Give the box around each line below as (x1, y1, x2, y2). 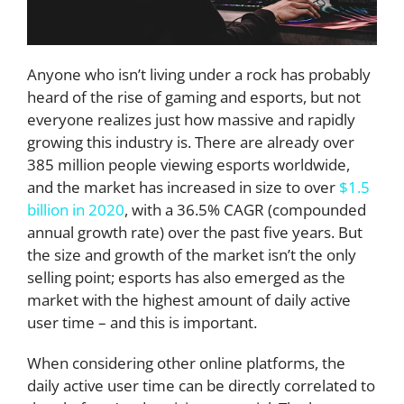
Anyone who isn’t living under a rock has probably (27, 63, 371, 85)
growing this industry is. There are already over (27, 131, 354, 152)
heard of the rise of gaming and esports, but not (27, 86, 361, 107)
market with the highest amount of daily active (27, 289, 351, 310)
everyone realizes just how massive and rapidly (27, 108, 355, 130)
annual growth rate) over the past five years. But (27, 221, 363, 243)
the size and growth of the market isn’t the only (27, 243, 356, 265)
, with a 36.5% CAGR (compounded (124, 198, 366, 220)
